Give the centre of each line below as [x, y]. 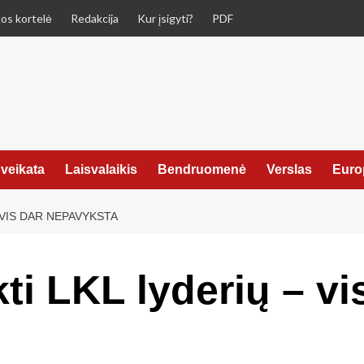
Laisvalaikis [101, 169]
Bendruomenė [202, 169]
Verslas [289, 169]
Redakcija [95, 18]
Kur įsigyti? [165, 18]
